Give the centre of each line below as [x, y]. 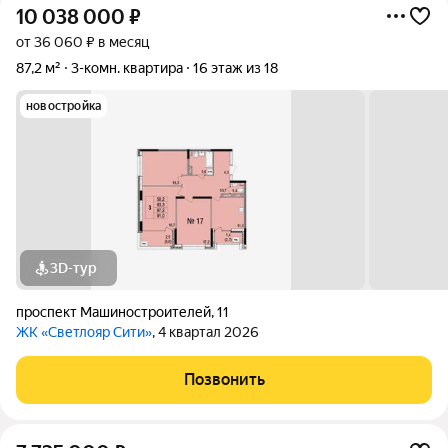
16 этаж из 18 [235, 68]
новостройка [64, 106]
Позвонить [224, 379]
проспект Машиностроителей [113, 312]
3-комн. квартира [127, 68]
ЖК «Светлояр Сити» [84, 332]
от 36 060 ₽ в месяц [82, 42]
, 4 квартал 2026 [205, 332]
